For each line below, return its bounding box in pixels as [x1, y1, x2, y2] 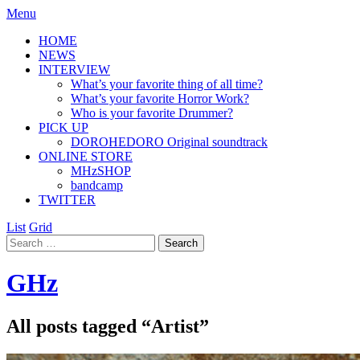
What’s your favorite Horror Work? [71, 92, 249, 105]
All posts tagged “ [6, 315, 151, 337]
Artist [151, 315, 199, 337]
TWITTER [39, 193, 96, 207]
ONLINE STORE [39, 149, 133, 163]
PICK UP [39, 121, 88, 134]
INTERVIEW [39, 63, 110, 76]
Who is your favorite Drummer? [71, 106, 233, 120]
